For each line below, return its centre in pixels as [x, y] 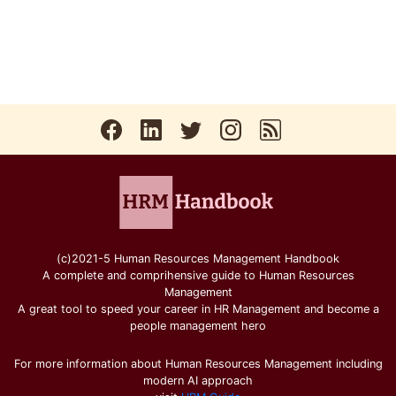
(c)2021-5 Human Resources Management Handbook [198, 259]
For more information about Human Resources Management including [198, 364]
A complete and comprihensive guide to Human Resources [198, 276]
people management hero [198, 326]
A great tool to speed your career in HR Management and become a [198, 309]
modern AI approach [198, 381]
